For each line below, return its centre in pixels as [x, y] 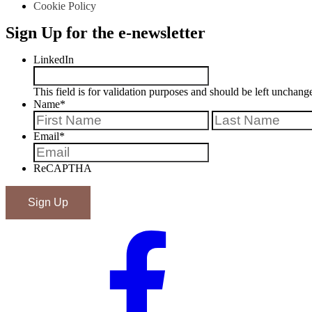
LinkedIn [54, 60]
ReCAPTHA [63, 168]
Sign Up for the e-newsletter [106, 33]
